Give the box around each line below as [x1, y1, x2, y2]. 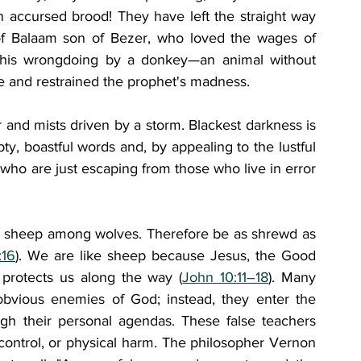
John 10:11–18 [182, 268, 269, 285]
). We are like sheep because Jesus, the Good [15, 247, 316, 263]
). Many [268, 268, 317, 285]
